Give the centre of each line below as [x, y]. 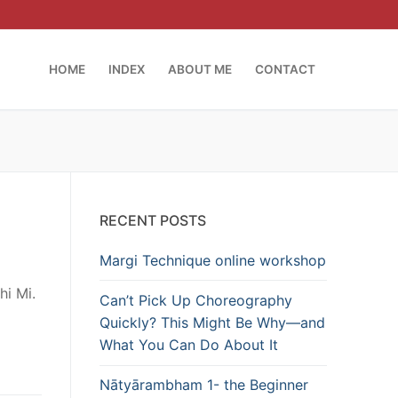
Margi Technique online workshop [213, 260]
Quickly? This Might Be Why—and [212, 323]
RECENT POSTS [153, 220]
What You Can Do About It [189, 345]
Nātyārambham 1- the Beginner [204, 385]
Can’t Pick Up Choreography [196, 301]
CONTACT [285, 69]
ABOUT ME [200, 69]
